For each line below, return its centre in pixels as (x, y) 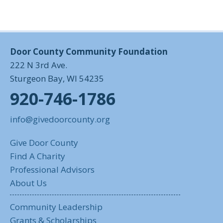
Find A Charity (38, 156)
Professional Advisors (52, 169)
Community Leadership (56, 207)
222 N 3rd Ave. (39, 65)
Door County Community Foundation (89, 52)
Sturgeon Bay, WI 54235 (57, 78)
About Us (28, 183)
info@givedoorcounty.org (60, 119)
